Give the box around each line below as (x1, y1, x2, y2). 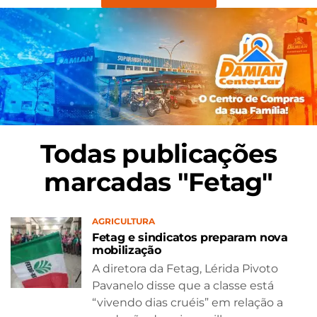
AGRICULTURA (92, 215, 155, 226)
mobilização (92, 243, 161, 257)
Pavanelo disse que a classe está (92, 278, 274, 292)
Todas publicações (40, 137, 277, 169)
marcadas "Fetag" (44, 166, 273, 197)
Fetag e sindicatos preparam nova (92, 230, 288, 244)
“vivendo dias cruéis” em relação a (92, 295, 283, 309)
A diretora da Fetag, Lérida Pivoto (92, 261, 278, 275)
